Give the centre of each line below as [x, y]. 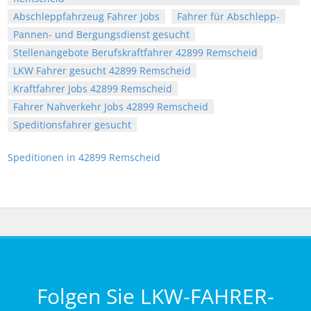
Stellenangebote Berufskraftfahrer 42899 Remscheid [135, 53]
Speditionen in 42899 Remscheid [84, 158]
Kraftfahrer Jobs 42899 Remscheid [93, 89]
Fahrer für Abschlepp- [228, 17]
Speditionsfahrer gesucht [72, 125]
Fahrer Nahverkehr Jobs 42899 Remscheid [111, 107]
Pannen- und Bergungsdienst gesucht [101, 35]
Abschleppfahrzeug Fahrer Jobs [86, 17]
